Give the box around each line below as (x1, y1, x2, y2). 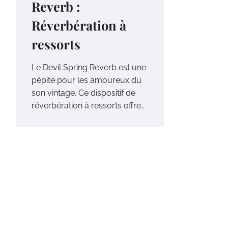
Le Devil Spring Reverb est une (32, 63, 146, 73)
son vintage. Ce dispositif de (32, 88, 135, 98)
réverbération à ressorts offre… (32, 101, 145, 111)
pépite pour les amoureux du (32, 75, 141, 85)
